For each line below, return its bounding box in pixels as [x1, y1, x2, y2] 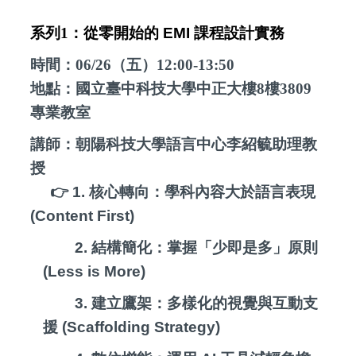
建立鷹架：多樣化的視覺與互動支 [91, 295, 319, 312]
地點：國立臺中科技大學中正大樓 [30, 80, 257, 98]
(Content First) [30, 207, 135, 225]
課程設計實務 [194, 25, 289, 42]
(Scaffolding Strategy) [58, 319, 221, 336]
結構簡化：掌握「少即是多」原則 [91, 239, 319, 257]
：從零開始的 [68, 25, 160, 42]
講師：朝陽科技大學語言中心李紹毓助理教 [30, 136, 318, 153]
